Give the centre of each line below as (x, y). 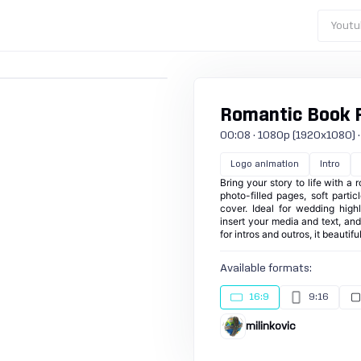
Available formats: (266, 268)
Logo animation (265, 164)
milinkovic (271, 326)
